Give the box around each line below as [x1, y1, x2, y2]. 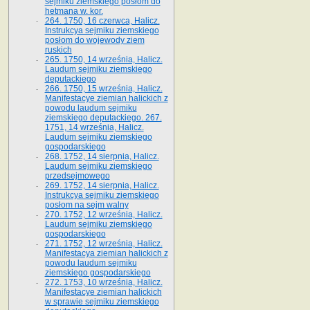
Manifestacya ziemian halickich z [44, 248, 168, 258]
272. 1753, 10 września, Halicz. [44, 277, 163, 287]
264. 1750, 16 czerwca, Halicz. [44, 15, 160, 26]
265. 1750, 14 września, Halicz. [44, 54, 163, 64]
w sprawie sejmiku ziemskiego [44, 296, 159, 307]
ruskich [44, 44, 72, 55]
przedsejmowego [44, 170, 110, 181]
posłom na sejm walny [44, 199, 129, 210]
